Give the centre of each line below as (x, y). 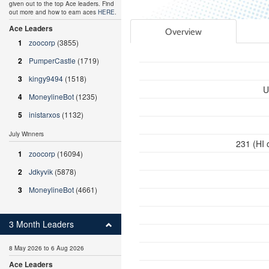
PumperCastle (52, 60)
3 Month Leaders (41, 224)
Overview (183, 32)
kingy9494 (46, 78)
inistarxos (44, 114)
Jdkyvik (41, 171)
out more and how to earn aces (53, 12)
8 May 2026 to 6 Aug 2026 (47, 248)
